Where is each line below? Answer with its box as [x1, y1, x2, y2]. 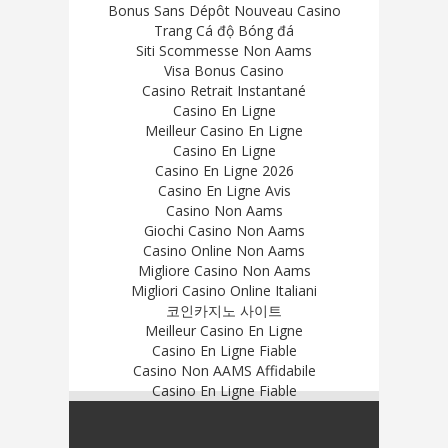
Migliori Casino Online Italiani [131, 280, 317, 300]
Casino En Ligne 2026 [154, 160, 294, 180]
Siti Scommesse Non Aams [136, 40, 312, 60]
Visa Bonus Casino [164, 60, 284, 80]
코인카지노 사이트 [166, 300, 282, 320]
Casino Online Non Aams [143, 240, 305, 260]
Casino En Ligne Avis [157, 180, 291, 200]
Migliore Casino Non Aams [137, 260, 311, 280]
